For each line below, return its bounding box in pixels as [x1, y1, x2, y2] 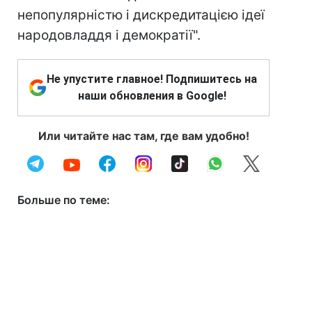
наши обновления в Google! [77, 89, 226, 102]
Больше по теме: [17, 193, 110, 207]
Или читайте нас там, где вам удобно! [38, 129, 249, 143]
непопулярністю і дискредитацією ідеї [17, 7, 265, 23]
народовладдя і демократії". [17, 27, 201, 43]
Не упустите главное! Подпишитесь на [47, 72, 257, 86]
